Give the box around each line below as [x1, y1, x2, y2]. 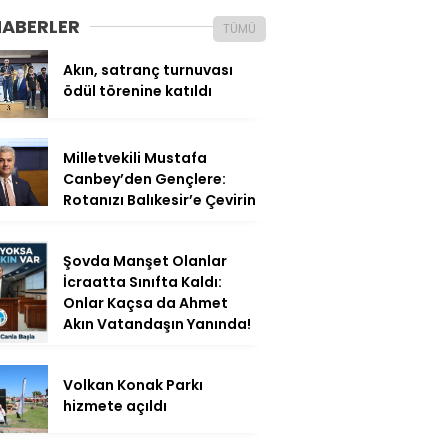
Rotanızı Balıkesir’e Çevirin [63, 189, 256, 210]
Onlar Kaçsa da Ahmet [63, 292, 228, 313]
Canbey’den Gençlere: [63, 168, 226, 189]
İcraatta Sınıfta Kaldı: [63, 271, 222, 292]
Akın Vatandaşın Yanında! [63, 313, 251, 334]
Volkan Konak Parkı [63, 374, 203, 395]
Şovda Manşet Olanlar [63, 250, 227, 271]
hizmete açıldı [63, 395, 167, 416]
